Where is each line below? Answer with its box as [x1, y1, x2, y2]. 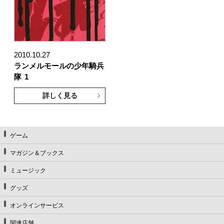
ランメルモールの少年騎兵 [13, 61, 104, 70]
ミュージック [10, 166, 46, 174]
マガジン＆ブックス [10, 149, 64, 156]
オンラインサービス [10, 201, 64, 209]
